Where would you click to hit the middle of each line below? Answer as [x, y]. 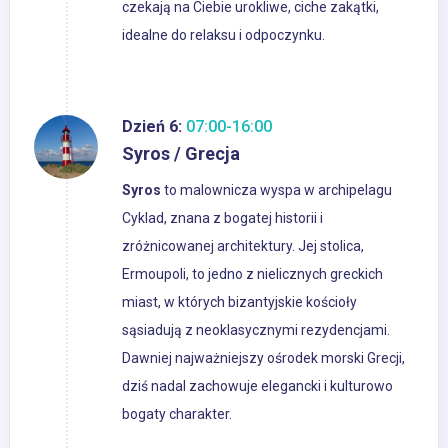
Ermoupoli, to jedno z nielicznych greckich [252, 274]
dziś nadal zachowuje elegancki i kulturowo [257, 386]
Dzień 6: [152, 127]
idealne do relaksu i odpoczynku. [223, 35]
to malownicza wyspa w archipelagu [278, 190]
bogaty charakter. [177, 414]
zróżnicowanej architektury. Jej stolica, [243, 246]
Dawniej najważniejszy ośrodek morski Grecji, [263, 358]
